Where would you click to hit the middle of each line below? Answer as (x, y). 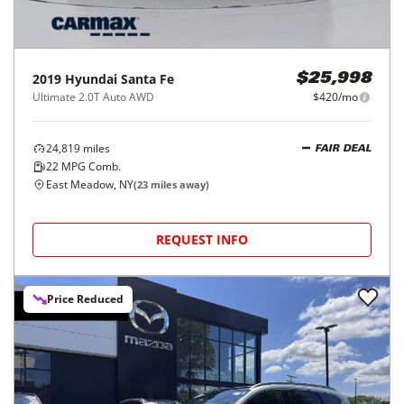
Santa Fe (147, 79)
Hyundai (91, 79)
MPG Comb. (90, 166)
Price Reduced (85, 299)
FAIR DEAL (343, 149)
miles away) (179, 184)
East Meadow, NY (90, 184)
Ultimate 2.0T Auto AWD (93, 97)
